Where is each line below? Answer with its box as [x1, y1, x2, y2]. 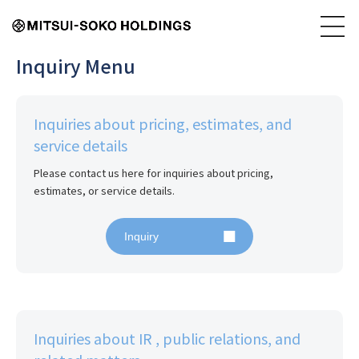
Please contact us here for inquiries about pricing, [34, 165, 274, 181]
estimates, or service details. [34, 183, 175, 199]
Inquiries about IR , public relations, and [34, 328, 301, 349]
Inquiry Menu [16, 52, 135, 79]
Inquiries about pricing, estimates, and [34, 113, 292, 135]
